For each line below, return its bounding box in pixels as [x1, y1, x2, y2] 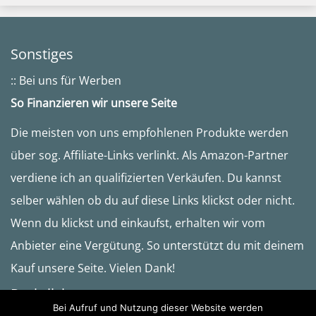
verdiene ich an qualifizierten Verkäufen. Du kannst [11, 170, 281, 186]
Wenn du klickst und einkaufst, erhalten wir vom [11, 215, 265, 231]
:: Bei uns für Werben [11, 73, 121, 89]
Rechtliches [11, 284, 85, 304]
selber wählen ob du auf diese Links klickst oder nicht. [11, 193, 295, 209]
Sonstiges [11, 44, 73, 64]
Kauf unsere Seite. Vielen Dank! [11, 260, 175, 276]
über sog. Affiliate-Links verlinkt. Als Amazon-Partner [11, 147, 288, 164]
